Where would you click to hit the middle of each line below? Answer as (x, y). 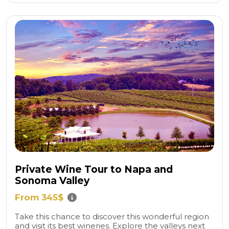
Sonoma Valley (52, 181)
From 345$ (39, 197)
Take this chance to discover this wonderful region (112, 216)
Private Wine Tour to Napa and (94, 170)
